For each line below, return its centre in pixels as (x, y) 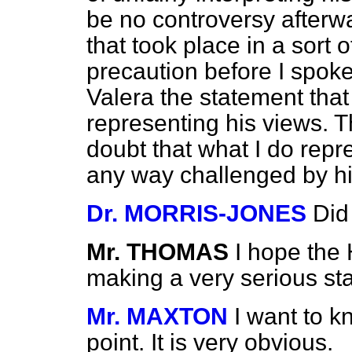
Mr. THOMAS (158, 252)
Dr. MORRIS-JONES (196, 213)
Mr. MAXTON (157, 316)
